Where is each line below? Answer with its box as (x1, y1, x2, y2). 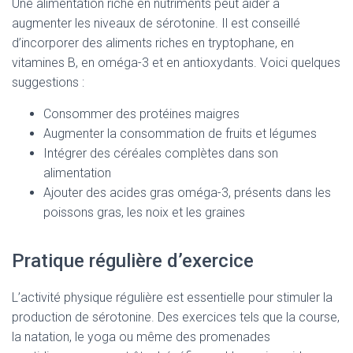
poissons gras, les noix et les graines (43, 205, 245, 220)
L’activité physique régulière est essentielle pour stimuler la (12, 290, 333, 305)
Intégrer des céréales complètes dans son (43, 146, 278, 161)
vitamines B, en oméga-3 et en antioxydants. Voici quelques (12, 55, 340, 70)
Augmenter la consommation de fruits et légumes (43, 126, 317, 141)
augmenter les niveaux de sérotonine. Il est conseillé (12, 16, 300, 31)
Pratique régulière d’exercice (12, 250, 254, 272)
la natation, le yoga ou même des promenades (12, 329, 270, 344)
